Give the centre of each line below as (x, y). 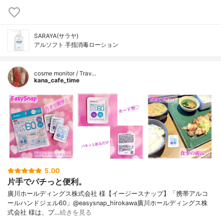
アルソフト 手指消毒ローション (76, 44)
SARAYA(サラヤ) (56, 36)
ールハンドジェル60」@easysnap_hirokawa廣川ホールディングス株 (108, 203)
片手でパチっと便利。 (47, 181)
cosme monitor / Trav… (65, 73)
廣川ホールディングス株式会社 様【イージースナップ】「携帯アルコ (108, 194)
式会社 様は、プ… (34, 213)
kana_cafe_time (57, 80)
